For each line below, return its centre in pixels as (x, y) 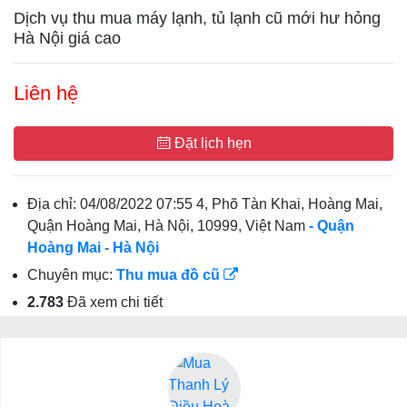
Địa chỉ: (54, 204)
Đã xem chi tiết (113, 302)
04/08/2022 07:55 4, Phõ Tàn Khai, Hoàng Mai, (231, 204)
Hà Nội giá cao (67, 38)
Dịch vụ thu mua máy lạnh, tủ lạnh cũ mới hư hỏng (197, 18)
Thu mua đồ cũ (170, 275)
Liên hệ (46, 93)
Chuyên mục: (72, 275)
